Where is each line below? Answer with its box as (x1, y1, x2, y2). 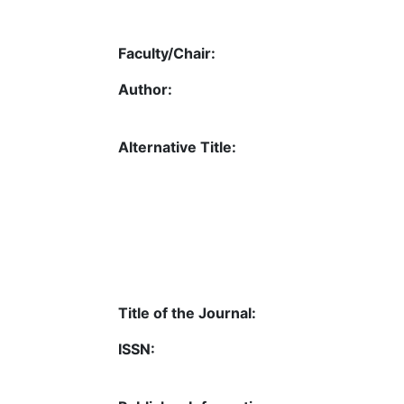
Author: (118, 80, 172, 98)
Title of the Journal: (118, 304, 256, 322)
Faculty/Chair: (118, 44, 216, 62)
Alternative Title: (118, 138, 236, 156)
